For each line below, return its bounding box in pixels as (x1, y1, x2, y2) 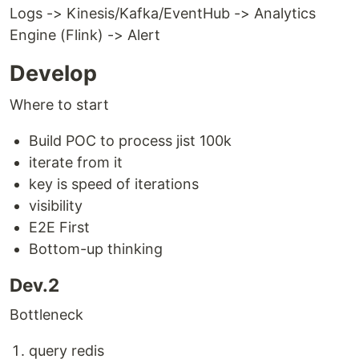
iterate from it (29, 154, 123, 171)
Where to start (10, 96, 109, 113)
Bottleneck (10, 306, 83, 323)
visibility (29, 197, 83, 214)
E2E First (29, 219, 90, 236)
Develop (10, 60, 97, 87)
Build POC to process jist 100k (29, 132, 232, 149)
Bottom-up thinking (29, 240, 163, 257)
